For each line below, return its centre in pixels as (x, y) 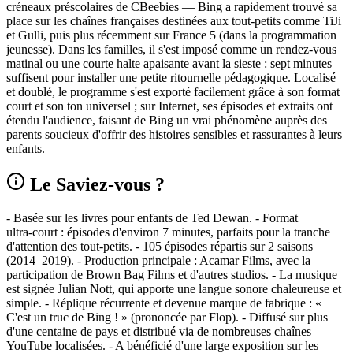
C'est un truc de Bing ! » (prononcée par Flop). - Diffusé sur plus (167, 317)
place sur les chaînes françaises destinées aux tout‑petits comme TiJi (174, 21)
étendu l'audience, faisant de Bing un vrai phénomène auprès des (167, 121)
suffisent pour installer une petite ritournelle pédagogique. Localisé (171, 78)
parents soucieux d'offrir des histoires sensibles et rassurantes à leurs (174, 135)
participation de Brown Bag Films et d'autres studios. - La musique (172, 274)
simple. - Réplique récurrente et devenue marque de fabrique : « (164, 303)
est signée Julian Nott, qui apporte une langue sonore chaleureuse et (174, 288)
